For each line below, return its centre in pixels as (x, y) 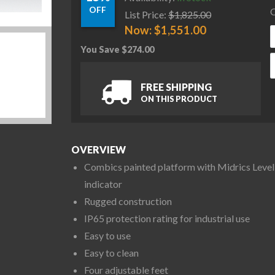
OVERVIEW (99, 149)
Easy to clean (111, 253)
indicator (103, 184)
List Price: (145, 14)
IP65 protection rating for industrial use (167, 219)
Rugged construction (128, 201)
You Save (101, 49)
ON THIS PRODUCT (179, 99)
